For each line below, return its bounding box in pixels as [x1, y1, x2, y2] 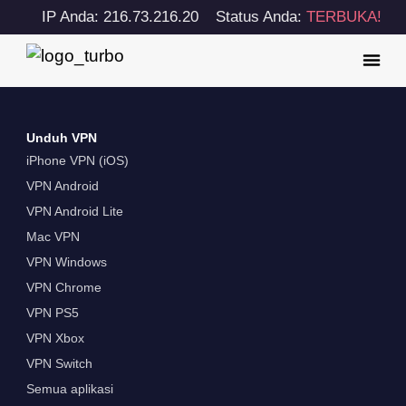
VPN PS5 [25, 305, 79, 321]
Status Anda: [216, 8, 307, 25]
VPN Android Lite [25, 204, 123, 219]
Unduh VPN [25, 130, 97, 146]
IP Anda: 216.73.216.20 [42, 8, 198, 25]
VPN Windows [25, 255, 107, 270]
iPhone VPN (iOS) [25, 153, 129, 169]
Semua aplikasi [25, 382, 113, 397]
